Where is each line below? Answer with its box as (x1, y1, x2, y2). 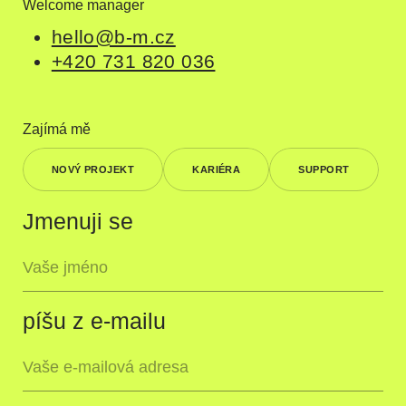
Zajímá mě (22, 121, 91, 137)
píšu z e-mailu (22, 309, 166, 334)
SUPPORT (298, 164, 350, 176)
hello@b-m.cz (51, 25, 176, 47)
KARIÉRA (192, 164, 241, 176)
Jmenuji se (22, 208, 133, 234)
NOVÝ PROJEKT (51, 164, 135, 176)
